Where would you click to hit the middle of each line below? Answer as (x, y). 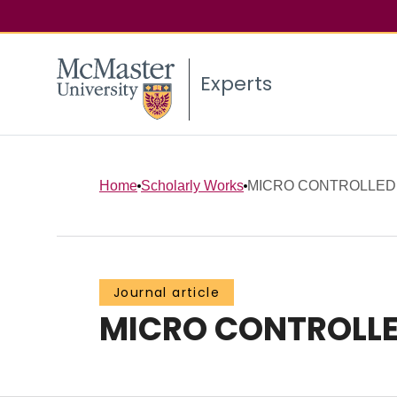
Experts (236, 84)
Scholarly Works (192, 185)
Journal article (167, 293)
